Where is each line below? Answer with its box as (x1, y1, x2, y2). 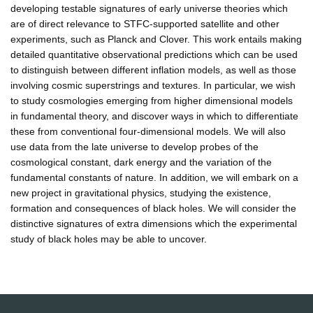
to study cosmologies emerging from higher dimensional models (10, 94, 293, 106)
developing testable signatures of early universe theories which (10, 2, 288, 14)
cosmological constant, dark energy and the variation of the (10, 156, 272, 168)
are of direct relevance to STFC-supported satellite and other (10, 17, 279, 29)
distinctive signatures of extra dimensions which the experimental (10, 217, 297, 229)
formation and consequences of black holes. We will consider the (10, 202, 296, 214)
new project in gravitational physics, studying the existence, (10, 187, 271, 198)
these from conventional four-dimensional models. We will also (10, 125, 286, 137)
